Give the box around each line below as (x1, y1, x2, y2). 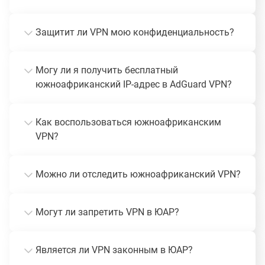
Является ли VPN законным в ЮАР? (35, 244, 193, 256)
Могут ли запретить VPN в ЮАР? (35, 206, 179, 218)
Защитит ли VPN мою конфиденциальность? (35, 26, 234, 38)
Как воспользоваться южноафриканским (35, 116, 221, 128)
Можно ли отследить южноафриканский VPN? (35, 168, 241, 180)
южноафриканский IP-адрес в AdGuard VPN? (35, 78, 232, 90)
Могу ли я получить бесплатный (35, 64, 178, 76)
